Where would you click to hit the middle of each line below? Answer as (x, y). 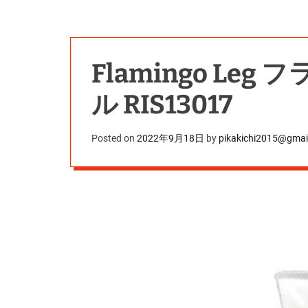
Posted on (114, 138)
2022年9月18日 (170, 138)
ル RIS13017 (162, 104)
